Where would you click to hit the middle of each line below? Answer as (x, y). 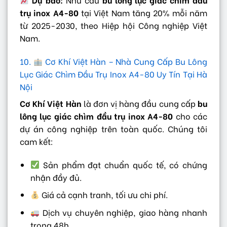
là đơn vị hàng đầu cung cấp (140, 103)
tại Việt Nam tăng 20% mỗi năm (143, 13)
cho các (190, 116)
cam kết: (36, 141)
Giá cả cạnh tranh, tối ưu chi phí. (104, 195)
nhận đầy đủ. (56, 177)
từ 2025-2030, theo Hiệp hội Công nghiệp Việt (113, 25)
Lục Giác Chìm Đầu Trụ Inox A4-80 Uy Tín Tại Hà (113, 74)
